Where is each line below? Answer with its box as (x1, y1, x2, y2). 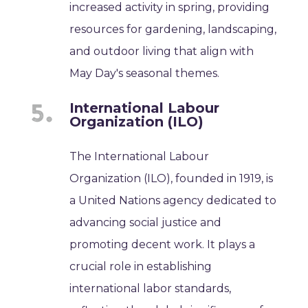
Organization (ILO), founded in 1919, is (69, 171, 274, 185)
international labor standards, (69, 281, 232, 295)
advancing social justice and (69, 215, 222, 229)
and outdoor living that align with (69, 44, 254, 58)
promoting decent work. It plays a (69, 237, 256, 251)
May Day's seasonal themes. (69, 66, 220, 80)
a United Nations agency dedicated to (69, 193, 277, 207)
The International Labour (69, 149, 210, 163)
